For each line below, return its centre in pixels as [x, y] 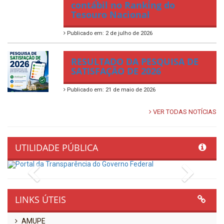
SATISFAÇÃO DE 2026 [116, 71]
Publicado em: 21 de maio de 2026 [110, 90]
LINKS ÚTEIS [40, 200]
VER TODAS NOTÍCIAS [184, 112]
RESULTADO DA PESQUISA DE [135, 62]
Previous [60, 170]
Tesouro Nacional [110, 15]
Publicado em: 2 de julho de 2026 [109, 33]
